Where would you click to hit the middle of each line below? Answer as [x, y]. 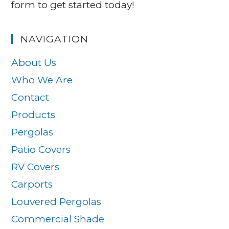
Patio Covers [41, 149]
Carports [32, 184]
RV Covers [36, 167]
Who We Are [42, 80]
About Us [34, 62]
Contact [30, 97]
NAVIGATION [55, 39]
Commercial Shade [58, 219]
